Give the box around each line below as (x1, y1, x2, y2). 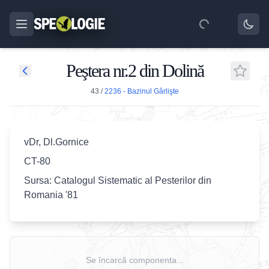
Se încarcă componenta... (85, 255, 184, 265)
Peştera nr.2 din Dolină (65, 61, 204, 80)
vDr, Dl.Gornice (24, 137, 89, 147)
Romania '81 (24, 190, 78, 200)
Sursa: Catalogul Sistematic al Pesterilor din (24, 175, 211, 186)
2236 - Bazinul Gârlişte (104, 87, 179, 95)
